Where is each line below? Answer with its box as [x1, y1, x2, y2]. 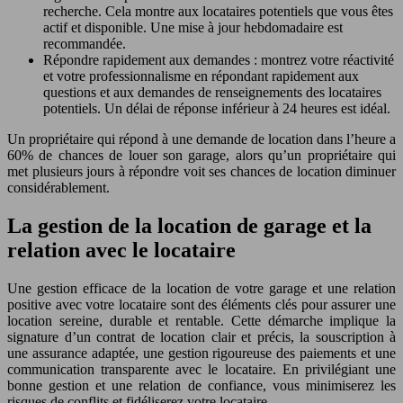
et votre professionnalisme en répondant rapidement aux [43, 68, 359, 85]
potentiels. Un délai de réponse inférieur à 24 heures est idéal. [43, 101, 390, 117]
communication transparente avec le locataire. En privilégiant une [7, 361, 396, 377]
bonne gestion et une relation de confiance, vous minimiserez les [7, 377, 396, 393]
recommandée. [43, 36, 126, 52]
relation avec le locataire [7, 238, 236, 263]
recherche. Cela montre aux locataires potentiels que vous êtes [43, 4, 393, 20]
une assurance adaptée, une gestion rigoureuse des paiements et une [7, 345, 396, 361]
